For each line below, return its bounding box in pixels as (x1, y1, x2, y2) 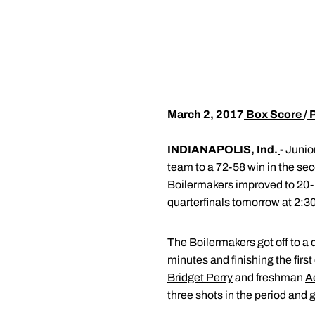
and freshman (233, 271, 305, 283)
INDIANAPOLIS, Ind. (167, 143, 278, 155)
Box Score (246, 108, 302, 120)
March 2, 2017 (167, 108, 244, 120)
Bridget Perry (167, 271, 233, 283)
